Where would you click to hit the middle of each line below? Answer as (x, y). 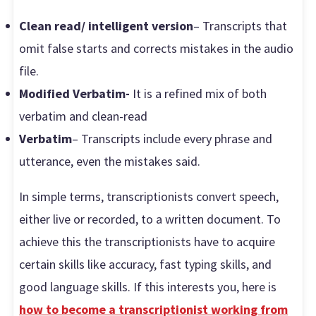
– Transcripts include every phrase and (172, 139)
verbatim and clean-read (84, 116)
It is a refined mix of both (199, 94)
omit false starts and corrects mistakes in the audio (157, 49)
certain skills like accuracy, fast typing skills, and (146, 265)
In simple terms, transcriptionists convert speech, (149, 197)
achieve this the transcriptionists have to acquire (147, 242)
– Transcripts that (241, 26)
